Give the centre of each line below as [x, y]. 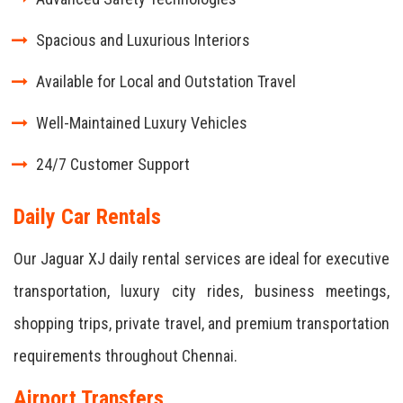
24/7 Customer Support [113, 164]
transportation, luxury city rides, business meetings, [201, 291]
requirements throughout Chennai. [125, 356]
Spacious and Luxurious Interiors [143, 40]
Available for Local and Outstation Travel [166, 81]
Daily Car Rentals [87, 217]
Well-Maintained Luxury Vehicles [142, 123]
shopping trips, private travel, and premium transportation [201, 323]
